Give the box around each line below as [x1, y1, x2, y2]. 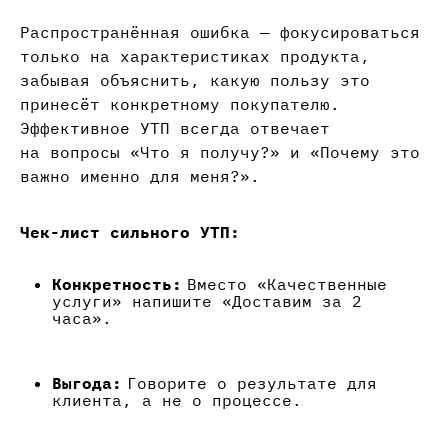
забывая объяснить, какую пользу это [20, 70, 370, 91]
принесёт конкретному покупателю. [20, 94, 340, 115]
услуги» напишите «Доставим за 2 [52, 291, 362, 312]
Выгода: [52, 373, 122, 394]
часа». [52, 308, 112, 329]
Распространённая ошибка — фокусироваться [20, 22, 420, 43]
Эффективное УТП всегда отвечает [20, 118, 330, 139]
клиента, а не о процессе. [52, 390, 302, 411]
